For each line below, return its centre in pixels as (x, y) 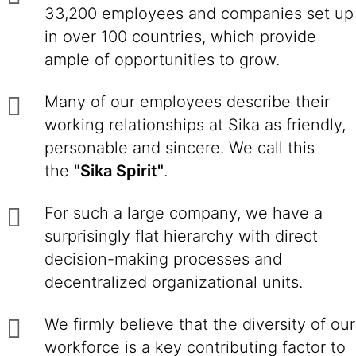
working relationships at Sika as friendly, (195, 125)
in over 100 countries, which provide (180, 37)
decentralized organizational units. (174, 282)
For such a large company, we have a (184, 213)
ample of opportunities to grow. (164, 60)
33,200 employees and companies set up (199, 14)
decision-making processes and (163, 259)
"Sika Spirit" (119, 171)
